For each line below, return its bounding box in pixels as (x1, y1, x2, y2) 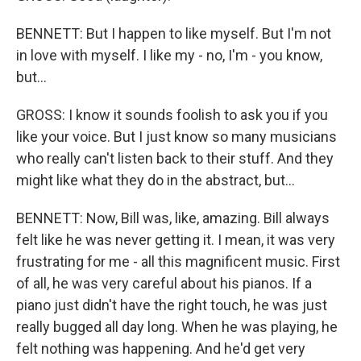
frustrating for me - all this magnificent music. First (16, 253, 340, 270)
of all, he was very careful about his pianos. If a (16, 275, 312, 292)
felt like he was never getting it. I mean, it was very (16, 231, 335, 248)
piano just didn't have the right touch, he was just (16, 297, 327, 313)
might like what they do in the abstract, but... (16, 172, 295, 189)
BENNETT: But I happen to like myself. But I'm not (16, 25, 331, 42)
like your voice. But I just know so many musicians (16, 128, 337, 145)
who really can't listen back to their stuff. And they (16, 150, 334, 167)
